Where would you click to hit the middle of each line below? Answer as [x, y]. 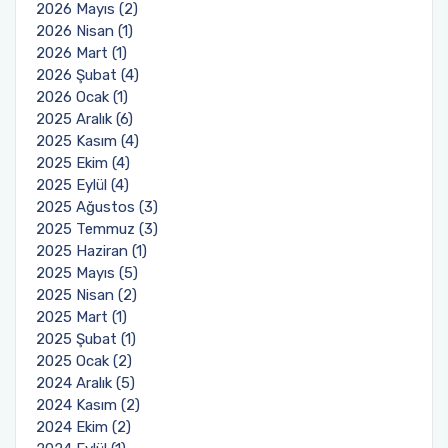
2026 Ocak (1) [82, 96]
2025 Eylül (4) [82, 184]
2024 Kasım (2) [88, 404]
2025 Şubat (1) [86, 338]
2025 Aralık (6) [84, 118]
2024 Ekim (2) [83, 426]
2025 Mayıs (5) [87, 272]
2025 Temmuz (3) [97, 228]
